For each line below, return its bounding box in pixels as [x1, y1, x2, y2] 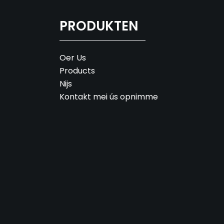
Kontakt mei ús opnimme [59, 90, 158, 102]
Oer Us [59, 51, 86, 63]
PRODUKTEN [59, 16, 138, 35]
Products [59, 64, 95, 76]
